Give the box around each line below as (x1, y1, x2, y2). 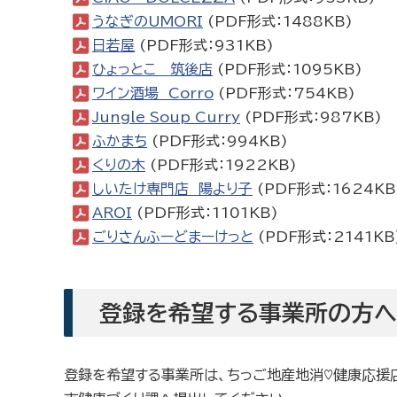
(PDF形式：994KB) (147, 134, 288, 148)
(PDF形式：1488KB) (203, 14, 353, 28)
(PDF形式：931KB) (135, 38, 274, 52)
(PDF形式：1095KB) (213, 62, 362, 76)
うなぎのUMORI (92, 14, 203, 28)
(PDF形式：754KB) (214, 86, 355, 100)
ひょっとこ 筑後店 (92, 62, 213, 76)
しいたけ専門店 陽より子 (92, 182, 253, 196)
